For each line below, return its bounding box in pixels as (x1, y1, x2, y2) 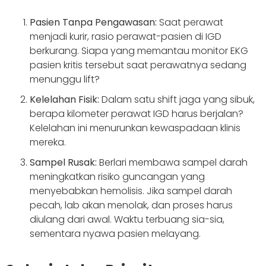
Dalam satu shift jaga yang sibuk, (99, 93, 255, 107)
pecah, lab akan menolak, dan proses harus (30, 198, 233, 213)
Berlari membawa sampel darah (97, 156, 248, 170)
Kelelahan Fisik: (30, 93, 99, 107)
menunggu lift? (30, 72, 100, 87)
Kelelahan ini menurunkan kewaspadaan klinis (30, 121, 240, 135)
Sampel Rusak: (30, 156, 97, 170)
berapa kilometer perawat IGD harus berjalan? (30, 107, 243, 121)
